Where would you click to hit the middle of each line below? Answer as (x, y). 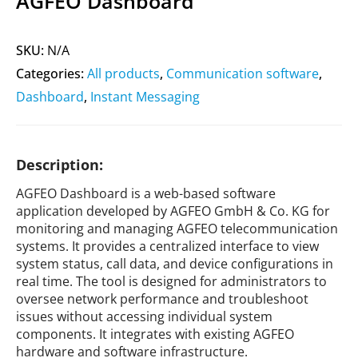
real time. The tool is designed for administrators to (171, 281)
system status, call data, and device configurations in (175, 264)
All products (123, 74)
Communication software (243, 74)
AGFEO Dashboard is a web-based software (146, 193)
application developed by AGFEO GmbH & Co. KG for (173, 211)
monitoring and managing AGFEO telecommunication (177, 229)
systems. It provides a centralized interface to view (167, 246)
